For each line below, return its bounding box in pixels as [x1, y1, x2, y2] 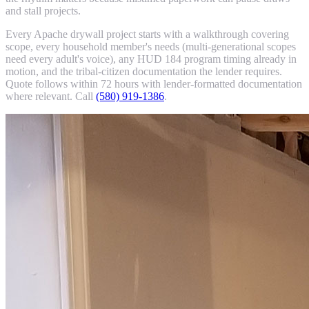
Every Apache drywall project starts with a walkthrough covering [6, 28, 289, 41]
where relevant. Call [6, 90, 96, 103]
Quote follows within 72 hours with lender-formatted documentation [6, 78, 302, 90]
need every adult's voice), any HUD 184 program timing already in [6, 53, 297, 66]
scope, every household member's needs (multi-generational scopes [6, 41, 296, 53]
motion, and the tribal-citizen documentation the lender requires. [6, 66, 282, 78]
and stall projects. [6, 5, 81, 17]
